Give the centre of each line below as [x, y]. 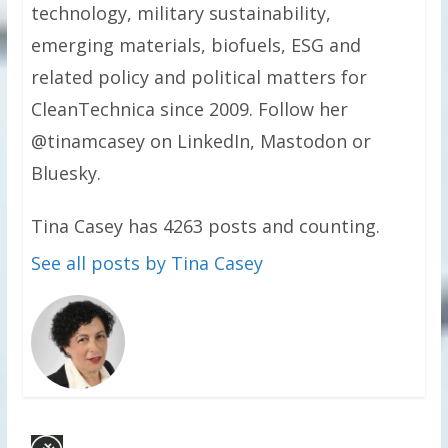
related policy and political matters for [198, 76]
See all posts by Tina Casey [146, 262]
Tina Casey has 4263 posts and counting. [205, 225]
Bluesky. [65, 172]
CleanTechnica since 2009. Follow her [189, 108]
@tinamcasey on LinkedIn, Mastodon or [200, 140]
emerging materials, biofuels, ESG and [195, 44]
